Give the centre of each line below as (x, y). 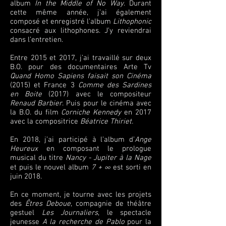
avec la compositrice (45, 122)
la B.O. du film (36, 112)
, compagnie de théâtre (111, 204)
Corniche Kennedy (91, 112)
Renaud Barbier (36, 103)
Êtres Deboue (48, 204)
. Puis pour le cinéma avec (107, 103)
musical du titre (38, 158)
